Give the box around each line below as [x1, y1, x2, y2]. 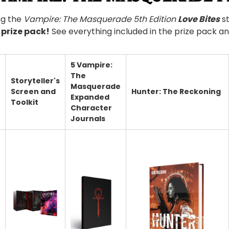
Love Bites [178, 13, 220, 26]
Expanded [71, 92, 109, 103]
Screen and [11, 86, 56, 97]
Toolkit [11, 97, 38, 108]
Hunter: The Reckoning [131, 86, 221, 97]
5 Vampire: [71, 60, 112, 71]
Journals [71, 113, 105, 124]
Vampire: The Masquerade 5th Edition [24, 13, 178, 26]
